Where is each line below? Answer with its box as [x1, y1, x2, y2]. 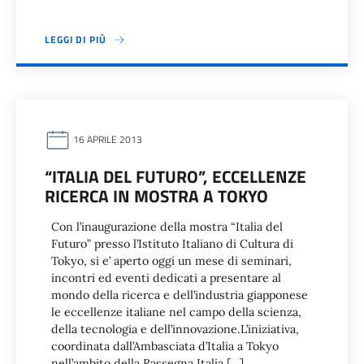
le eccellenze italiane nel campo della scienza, [51, 305, 301, 319]
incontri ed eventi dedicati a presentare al [51, 271, 281, 285]
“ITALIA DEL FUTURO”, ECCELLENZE [45, 163, 306, 189]
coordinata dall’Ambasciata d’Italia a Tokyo [51, 339, 279, 353]
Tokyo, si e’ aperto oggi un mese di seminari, [51, 253, 292, 268]
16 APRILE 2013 [71, 132, 142, 148]
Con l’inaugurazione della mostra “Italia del [51, 219, 283, 234]
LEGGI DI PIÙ [45, 32, 106, 47]
